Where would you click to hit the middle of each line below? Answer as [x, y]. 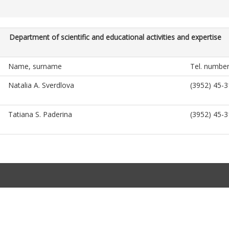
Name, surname [35, 66]
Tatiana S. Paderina [40, 114]
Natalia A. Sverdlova [41, 85]
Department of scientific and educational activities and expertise [115, 37]
